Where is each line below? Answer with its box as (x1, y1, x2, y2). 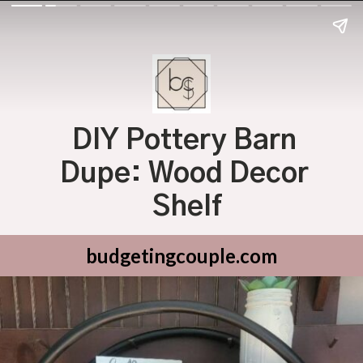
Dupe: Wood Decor (59, 159, 309, 188)
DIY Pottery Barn (71, 126, 297, 155)
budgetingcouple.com (86, 243, 277, 267)
